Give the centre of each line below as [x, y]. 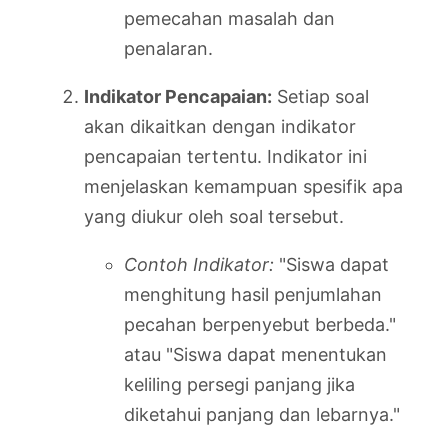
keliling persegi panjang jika [239, 384]
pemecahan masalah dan [229, 18]
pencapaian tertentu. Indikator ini [225, 156]
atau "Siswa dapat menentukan [255, 354]
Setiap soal [320, 96]
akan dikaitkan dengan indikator [220, 126]
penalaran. [168, 48]
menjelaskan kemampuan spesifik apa [243, 186]
